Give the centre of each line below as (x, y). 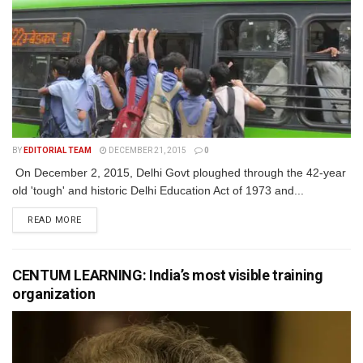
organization (54, 294)
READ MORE (55, 220)
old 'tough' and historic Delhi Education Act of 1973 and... (158, 190)
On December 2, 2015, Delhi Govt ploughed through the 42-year (179, 173)
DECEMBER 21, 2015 (147, 150)
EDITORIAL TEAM (58, 150)
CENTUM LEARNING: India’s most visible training (168, 275)
